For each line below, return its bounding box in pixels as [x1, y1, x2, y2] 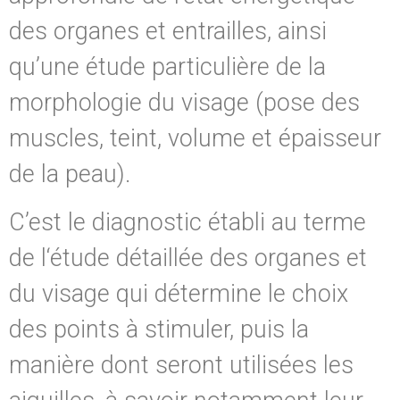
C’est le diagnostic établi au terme [9, 208, 366, 237]
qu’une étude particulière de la [9, 52, 326, 81]
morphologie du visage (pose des [9, 87, 360, 117]
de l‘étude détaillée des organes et [9, 244, 367, 273]
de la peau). [9, 159, 130, 188]
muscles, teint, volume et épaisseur [9, 123, 381, 153]
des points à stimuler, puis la [9, 315, 309, 345]
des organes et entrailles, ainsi [9, 16, 327, 46]
